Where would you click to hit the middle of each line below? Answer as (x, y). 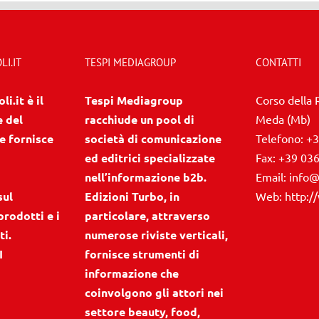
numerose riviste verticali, (156, 234)
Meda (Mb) (283, 119)
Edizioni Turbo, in (132, 196)
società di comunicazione (153, 138)
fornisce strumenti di (142, 253)
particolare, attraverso (147, 215)
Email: (272, 176)
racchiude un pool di (140, 119)
